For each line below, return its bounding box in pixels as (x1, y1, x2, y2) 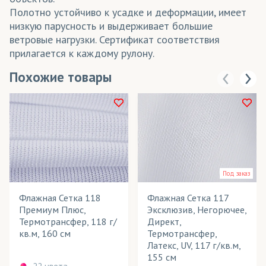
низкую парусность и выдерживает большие (9, 18, 213, 33)
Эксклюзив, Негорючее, (147, 203, 246, 216)
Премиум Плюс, (19, 203, 85, 216)
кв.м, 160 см (19, 227, 71, 239)
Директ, (147, 215, 181, 227)
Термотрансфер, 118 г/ (19, 215, 117, 227)
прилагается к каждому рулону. (9, 46, 154, 60)
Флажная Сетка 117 (147, 191, 229, 204)
